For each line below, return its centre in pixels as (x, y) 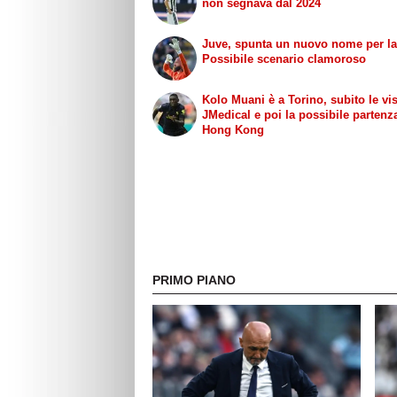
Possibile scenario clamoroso (284, 58)
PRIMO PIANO (194, 280)
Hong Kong (234, 129)
